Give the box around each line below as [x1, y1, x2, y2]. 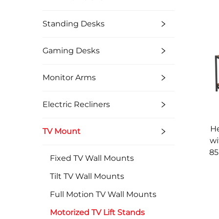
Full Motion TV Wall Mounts [50, 190, 156, 199]
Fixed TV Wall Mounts [50, 153, 134, 163]
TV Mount [43, 127, 81, 136]
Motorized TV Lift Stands [50, 208, 145, 218]
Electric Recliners [43, 100, 110, 109]
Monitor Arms [43, 73, 96, 83]
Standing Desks [43, 19, 105, 29]
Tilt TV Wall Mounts [50, 172, 124, 181]
